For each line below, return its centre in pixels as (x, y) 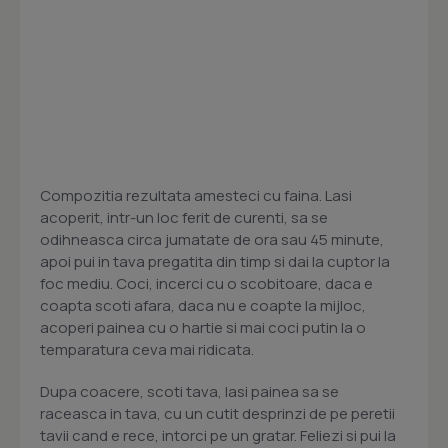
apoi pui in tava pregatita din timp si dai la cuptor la (215, 262)
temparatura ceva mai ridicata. (147, 350)
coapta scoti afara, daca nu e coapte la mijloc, (203, 306)
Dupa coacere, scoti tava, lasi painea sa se (189, 392)
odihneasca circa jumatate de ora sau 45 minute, (212, 240)
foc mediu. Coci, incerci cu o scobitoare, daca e (206, 284)
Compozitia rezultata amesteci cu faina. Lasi (196, 196)
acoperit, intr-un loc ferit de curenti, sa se (184, 218)
